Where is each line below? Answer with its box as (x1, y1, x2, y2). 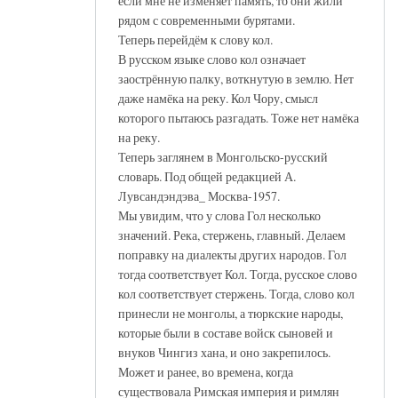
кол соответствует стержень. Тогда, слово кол (118, 284, 354, 302)
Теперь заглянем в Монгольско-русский (118, 147, 328, 165)
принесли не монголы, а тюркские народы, (118, 304, 343, 322)
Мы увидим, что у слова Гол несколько (118, 206, 321, 224)
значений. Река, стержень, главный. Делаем (118, 226, 346, 243)
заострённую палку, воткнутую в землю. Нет (118, 69, 354, 87)
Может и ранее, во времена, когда (118, 362, 293, 380)
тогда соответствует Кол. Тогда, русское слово (118, 265, 357, 283)
